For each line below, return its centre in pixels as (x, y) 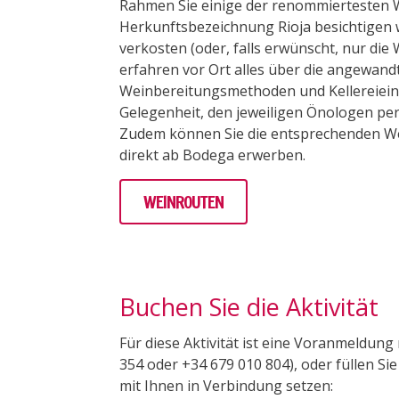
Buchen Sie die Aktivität (249, 307)
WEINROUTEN (184, 202)
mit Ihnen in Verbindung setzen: (227, 386)
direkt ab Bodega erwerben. (213, 155)
